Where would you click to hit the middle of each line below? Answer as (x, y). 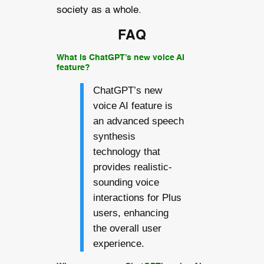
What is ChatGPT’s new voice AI (120, 58)
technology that (126, 152)
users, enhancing (131, 213)
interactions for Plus (137, 198)
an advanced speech (138, 121)
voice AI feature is (133, 106)
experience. (118, 244)
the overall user (127, 229)
